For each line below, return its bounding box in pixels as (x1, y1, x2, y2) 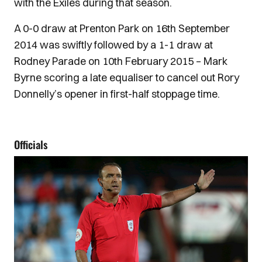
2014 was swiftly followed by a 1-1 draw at (14, 38, 213, 51)
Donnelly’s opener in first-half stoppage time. (14, 87, 220, 101)
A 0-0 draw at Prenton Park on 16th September (14, 22, 230, 35)
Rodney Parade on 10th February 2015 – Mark (14, 54, 227, 68)
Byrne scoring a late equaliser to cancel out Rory (14, 71, 239, 84)
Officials (14, 137, 47, 152)
